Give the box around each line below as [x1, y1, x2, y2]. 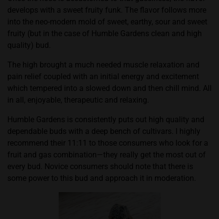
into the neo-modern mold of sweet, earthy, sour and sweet [7, 17, 207, 26]
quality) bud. [7, 41, 51, 50]
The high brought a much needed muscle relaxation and [7, 60, 199, 69]
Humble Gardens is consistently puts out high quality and [7, 115, 204, 124]
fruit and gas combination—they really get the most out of [7, 150, 206, 159]
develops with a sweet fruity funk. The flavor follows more [7, 5, 206, 15]
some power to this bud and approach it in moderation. [7, 174, 196, 183]
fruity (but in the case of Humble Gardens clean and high [7, 29, 202, 38]
